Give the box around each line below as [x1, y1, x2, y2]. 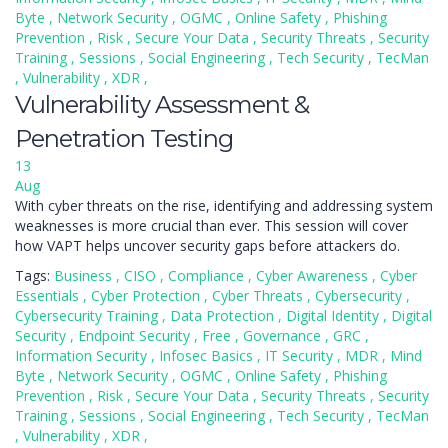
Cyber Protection [91, 286, 204, 305]
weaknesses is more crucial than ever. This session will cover [15, 216, 408, 235]
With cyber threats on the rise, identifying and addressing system [15, 196, 433, 215]
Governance [243, 326, 325, 345]
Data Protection [170, 306, 278, 325]
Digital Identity [286, 306, 383, 325]
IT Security [265, 346, 337, 365]
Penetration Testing [15, 124, 233, 153]
